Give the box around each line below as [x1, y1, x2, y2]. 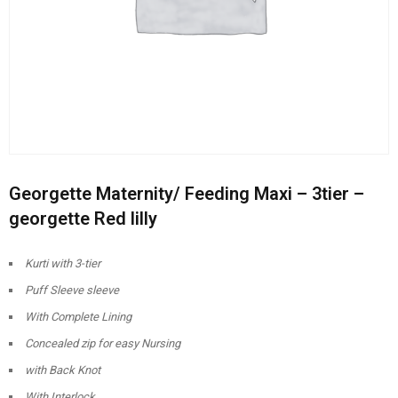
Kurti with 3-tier [25, 257, 100, 271]
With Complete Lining [25, 310, 131, 324]
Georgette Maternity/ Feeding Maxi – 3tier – [9, 183, 364, 205]
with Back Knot [25, 363, 100, 378]
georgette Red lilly [9, 208, 157, 230]
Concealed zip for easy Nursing [25, 337, 180, 351]
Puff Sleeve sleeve [25, 283, 119, 298]
